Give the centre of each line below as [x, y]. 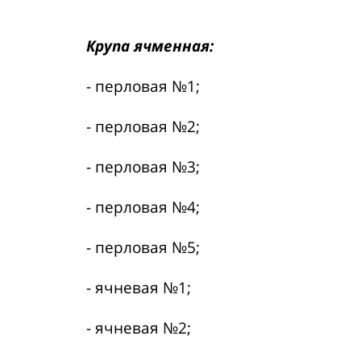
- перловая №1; [143, 86]
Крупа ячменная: [150, 46]
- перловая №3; [143, 167]
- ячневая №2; [139, 328]
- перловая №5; [143, 247]
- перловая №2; [143, 127]
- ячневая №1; [139, 288]
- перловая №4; [143, 207]
